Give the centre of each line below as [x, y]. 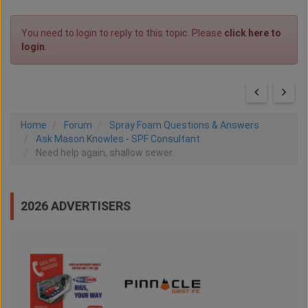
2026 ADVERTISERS [76, 206]
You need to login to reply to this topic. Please [123, 33]
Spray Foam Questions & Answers [184, 125]
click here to [253, 33]
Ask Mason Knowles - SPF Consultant [118, 139]
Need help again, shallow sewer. [105, 153]
